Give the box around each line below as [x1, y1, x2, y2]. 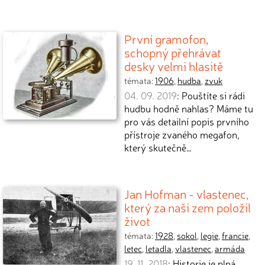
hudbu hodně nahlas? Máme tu [124, 102, 253, 115]
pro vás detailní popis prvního [124, 115, 249, 128]
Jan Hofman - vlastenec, [124, 185, 249, 202]
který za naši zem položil [124, 199, 251, 215]
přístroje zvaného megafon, [124, 128, 240, 141]
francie [222, 230, 248, 241]
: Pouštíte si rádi [177, 89, 245, 102]
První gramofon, [124, 30, 209, 47]
